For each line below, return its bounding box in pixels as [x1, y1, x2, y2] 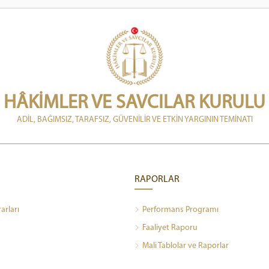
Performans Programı [142, 205, 219, 214]
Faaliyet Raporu [142, 223, 198, 232]
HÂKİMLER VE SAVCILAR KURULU [4, 93, 265, 113]
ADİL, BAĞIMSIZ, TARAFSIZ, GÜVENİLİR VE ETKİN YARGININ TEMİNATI [16, 115, 253, 124]
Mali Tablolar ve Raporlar [142, 241, 229, 250]
